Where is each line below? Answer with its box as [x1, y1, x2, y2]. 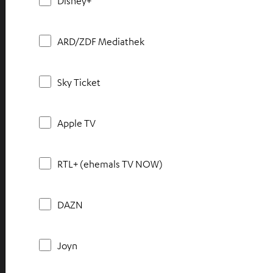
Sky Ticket [57, 76, 101, 88]
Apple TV [57, 116, 96, 129]
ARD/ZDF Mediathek [57, 35, 144, 48]
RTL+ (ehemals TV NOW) [57, 157, 163, 170]
